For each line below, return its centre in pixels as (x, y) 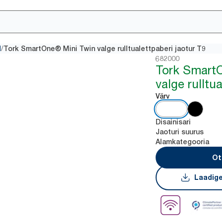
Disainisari (173, 122)
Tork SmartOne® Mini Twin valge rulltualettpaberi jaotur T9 (105, 49)
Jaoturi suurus (180, 132)
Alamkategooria (183, 142)
